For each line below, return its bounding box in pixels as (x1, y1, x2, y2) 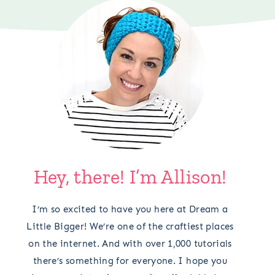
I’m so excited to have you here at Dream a (32, 203, 228, 215)
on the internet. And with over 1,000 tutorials (28, 238, 232, 249)
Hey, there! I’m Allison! (33, 165, 227, 188)
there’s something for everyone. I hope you (33, 255, 228, 266)
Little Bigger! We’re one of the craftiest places (26, 220, 234, 232)
